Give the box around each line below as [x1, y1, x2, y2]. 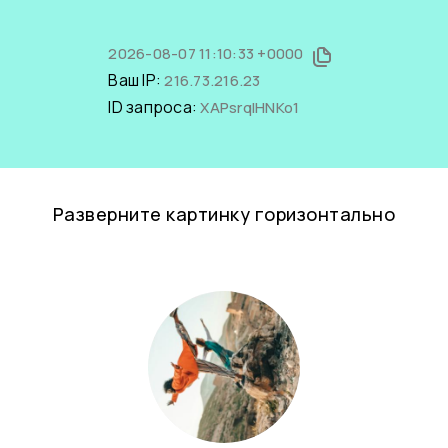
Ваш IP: [108, 69, 165, 91]
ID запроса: [108, 96, 201, 118]
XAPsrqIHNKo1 [200, 97, 300, 118]
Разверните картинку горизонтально [52, 202, 396, 226]
